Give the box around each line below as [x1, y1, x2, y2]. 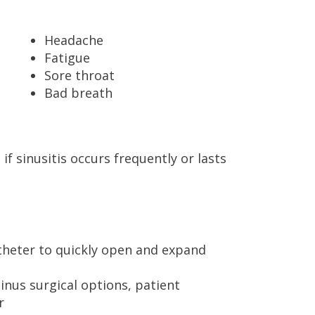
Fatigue [44, 49, 90, 66]
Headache [44, 31, 103, 49]
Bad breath [44, 84, 112, 101]
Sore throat [44, 66, 115, 84]
